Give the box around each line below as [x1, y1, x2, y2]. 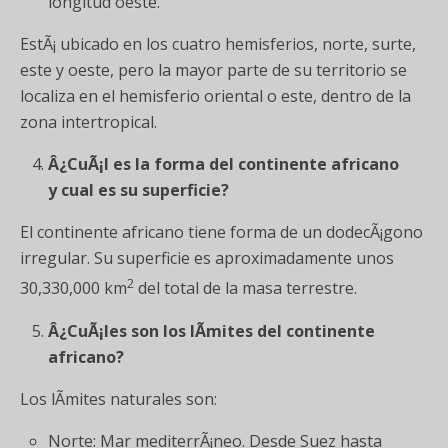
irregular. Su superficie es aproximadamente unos [20, 247, 394, 270]
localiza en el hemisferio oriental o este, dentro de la [20, 85, 411, 108]
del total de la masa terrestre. [134, 277, 357, 300]
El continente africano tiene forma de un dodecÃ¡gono [20, 221, 423, 244]
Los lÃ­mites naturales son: [20, 387, 217, 410]
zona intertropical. [20, 111, 157, 134]
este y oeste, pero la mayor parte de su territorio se [20, 59, 407, 82]
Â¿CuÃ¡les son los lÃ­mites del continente [48, 319, 376, 342]
